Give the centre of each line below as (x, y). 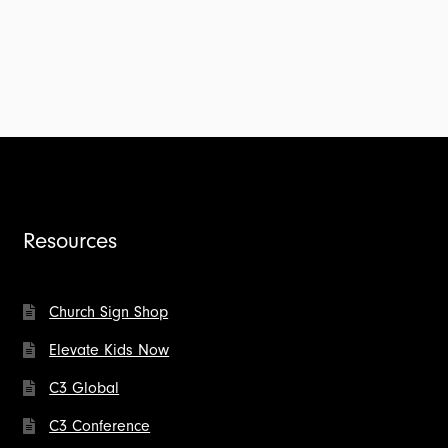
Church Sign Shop (109, 311)
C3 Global (84, 387)
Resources (70, 241)
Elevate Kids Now (109, 349)
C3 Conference (100, 425)
